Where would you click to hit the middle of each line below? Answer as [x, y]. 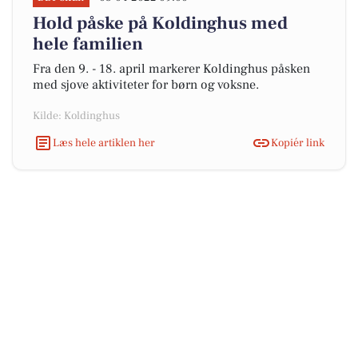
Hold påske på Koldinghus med [160, 23]
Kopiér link [298, 143]
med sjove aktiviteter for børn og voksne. [146, 85]
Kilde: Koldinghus [76, 116]
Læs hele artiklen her [104, 143]
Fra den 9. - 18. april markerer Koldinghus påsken [171, 69]
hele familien [88, 44]
